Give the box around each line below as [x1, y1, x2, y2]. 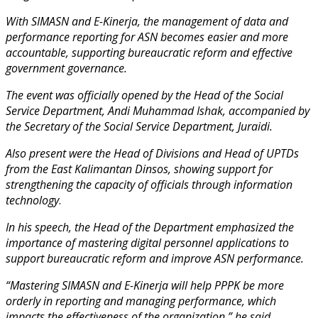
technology [6, 192, 59, 208]
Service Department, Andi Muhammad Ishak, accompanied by [6, 102, 309, 119]
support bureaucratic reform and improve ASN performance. [6, 250, 304, 266]
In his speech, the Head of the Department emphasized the [6, 219, 294, 235]
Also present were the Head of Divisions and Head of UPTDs [6, 145, 299, 161]
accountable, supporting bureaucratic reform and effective [6, 44, 292, 60]
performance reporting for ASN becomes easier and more [6, 28, 288, 45]
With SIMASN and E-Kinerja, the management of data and [6, 13, 288, 29]
